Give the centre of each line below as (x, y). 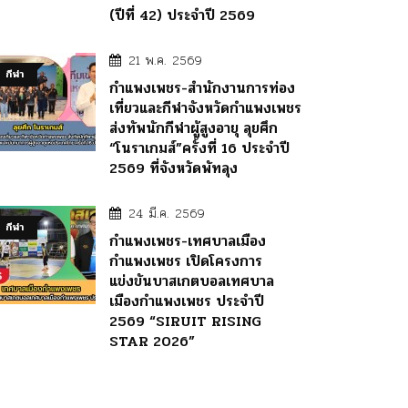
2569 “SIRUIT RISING (185, 321)
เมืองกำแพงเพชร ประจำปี (187, 301)
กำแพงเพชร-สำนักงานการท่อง (202, 87)
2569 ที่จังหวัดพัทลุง (173, 168)
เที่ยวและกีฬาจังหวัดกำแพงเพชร (205, 107)
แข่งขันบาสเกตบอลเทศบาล (192, 280)
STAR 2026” (152, 341)
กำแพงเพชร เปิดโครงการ (186, 260)
